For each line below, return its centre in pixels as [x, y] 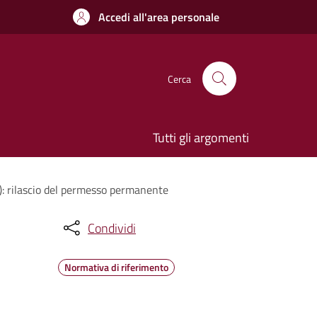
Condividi [112, 228]
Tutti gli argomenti [201, 138]
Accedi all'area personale [159, 17]
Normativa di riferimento [116, 267]
